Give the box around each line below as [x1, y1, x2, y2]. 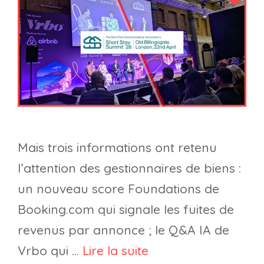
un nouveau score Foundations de [18, 181, 219, 197]
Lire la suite [82, 243, 148, 259]
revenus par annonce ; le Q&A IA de [18, 222, 229, 238]
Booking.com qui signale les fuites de [18, 202, 234, 217]
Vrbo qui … [18, 243, 82, 259]
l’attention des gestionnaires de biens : [18, 160, 241, 176]
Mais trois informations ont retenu [18, 140, 217, 156]
